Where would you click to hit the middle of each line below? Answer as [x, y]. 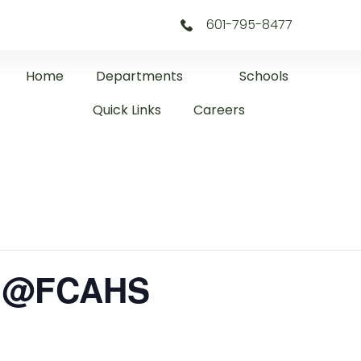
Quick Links [127, 110]
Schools [263, 76]
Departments [139, 76]
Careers [220, 110]
